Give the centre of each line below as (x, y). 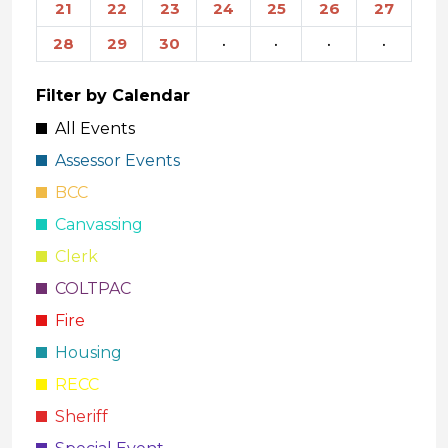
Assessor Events (113, 160)
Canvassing (95, 224)
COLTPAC (89, 288)
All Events (91, 128)
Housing (84, 352)
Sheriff (77, 416)
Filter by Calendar (113, 95)
